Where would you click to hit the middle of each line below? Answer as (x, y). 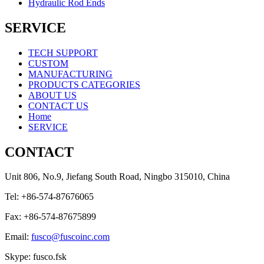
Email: (18, 237)
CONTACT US (58, 105)
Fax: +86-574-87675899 (50, 217)
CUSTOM (48, 63)
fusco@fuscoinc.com (70, 237)
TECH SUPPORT (63, 52)
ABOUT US (52, 95)
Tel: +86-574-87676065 (49, 197)
